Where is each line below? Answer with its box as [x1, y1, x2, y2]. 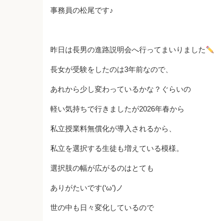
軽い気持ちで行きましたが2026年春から [50, 105, 184, 113]
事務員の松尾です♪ [50, 6, 113, 14]
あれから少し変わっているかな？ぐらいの [50, 85, 191, 93]
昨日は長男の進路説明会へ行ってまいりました [50, 45, 206, 54]
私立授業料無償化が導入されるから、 [50, 124, 176, 133]
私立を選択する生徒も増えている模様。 [50, 144, 184, 152]
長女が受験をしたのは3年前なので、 [50, 65, 173, 74]
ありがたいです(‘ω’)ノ [50, 184, 123, 192]
